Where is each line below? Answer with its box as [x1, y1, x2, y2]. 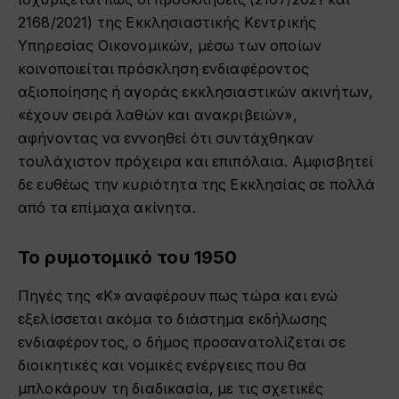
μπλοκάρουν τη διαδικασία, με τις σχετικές [18, 379, 324, 397]
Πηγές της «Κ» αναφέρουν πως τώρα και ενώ [18, 287, 338, 305]
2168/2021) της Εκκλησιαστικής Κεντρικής [18, 13, 317, 31]
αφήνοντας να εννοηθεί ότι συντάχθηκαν [18, 129, 313, 147]
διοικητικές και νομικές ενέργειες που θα [18, 356, 307, 374]
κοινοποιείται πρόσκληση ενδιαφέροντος [18, 60, 309, 77]
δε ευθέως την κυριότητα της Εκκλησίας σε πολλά [18, 175, 376, 193]
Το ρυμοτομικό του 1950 [18, 246, 238, 269]
